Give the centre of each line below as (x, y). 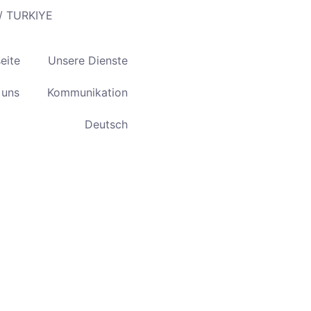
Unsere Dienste (88, 60)
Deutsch (106, 124)
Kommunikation (87, 92)
